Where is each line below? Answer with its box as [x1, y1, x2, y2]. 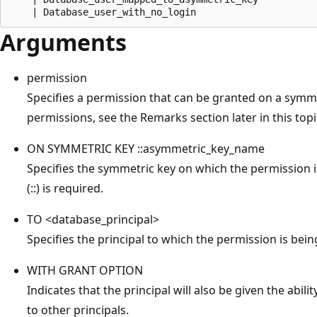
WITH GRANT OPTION [27, 262, 143, 278]
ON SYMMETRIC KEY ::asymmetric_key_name [27, 140, 265, 156]
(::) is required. [27, 180, 103, 196]
